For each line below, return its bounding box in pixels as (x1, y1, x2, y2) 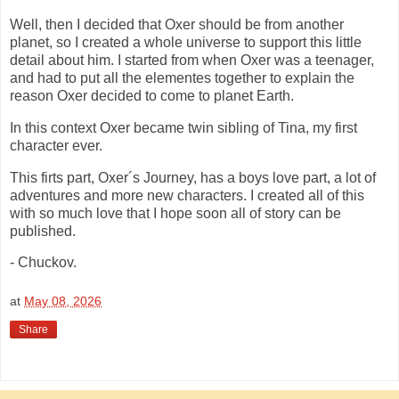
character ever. (10, 137, 102, 153)
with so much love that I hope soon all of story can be (10, 205, 341, 221)
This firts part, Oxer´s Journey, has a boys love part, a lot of (10, 169, 376, 185)
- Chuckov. (10, 255, 77, 271)
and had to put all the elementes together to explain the (10, 69, 354, 85)
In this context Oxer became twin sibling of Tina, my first (10, 119, 357, 135)
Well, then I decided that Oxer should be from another (10, 16, 344, 32)
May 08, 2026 (24, 294, 102, 309)
